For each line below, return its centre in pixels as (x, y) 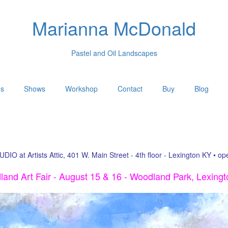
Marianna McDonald (114, 28)
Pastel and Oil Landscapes (114, 53)
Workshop (81, 89)
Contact (130, 89)
